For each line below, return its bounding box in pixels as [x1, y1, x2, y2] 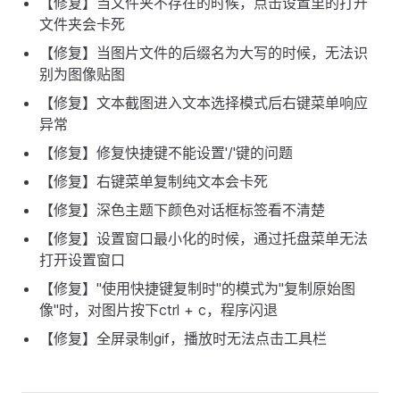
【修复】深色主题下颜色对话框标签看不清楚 [39, 200, 325, 219]
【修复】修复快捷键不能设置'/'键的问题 [39, 143, 293, 162]
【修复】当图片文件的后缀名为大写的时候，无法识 [39, 43, 368, 62]
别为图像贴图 [39, 64, 125, 83]
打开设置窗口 [39, 250, 125, 269]
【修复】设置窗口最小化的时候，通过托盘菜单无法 [39, 229, 368, 247]
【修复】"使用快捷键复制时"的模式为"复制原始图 [39, 279, 355, 297]
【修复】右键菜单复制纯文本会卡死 [39, 171, 268, 190]
